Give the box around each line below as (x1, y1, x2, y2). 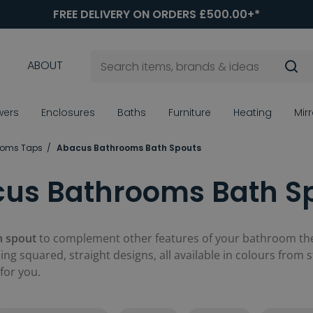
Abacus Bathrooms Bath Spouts (57, 142, 201, 154)
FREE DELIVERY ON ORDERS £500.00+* (53, 6, 260, 22)
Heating (233, 105, 272, 120)
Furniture (168, 105, 211, 120)
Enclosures (41, 105, 95, 120)
